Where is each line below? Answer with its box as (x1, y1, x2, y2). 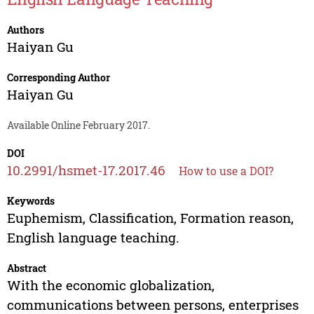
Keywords (6, 194, 55, 208)
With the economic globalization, (6, 276, 214, 294)
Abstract (6, 261, 46, 275)
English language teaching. (6, 228, 179, 247)
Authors (6, 23, 44, 37)
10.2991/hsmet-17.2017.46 (6, 161, 165, 179)
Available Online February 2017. (6, 118, 150, 132)
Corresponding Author (6, 71, 110, 85)
